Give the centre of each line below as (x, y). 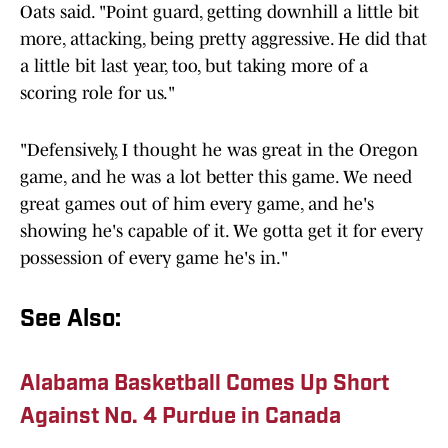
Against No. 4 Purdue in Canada (180, 418)
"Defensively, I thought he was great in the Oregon (219, 150)
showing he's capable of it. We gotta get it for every (221, 231)
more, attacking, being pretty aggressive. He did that (223, 39)
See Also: (70, 320)
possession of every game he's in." (154, 258)
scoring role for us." (97, 93)
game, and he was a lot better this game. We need (216, 177)
